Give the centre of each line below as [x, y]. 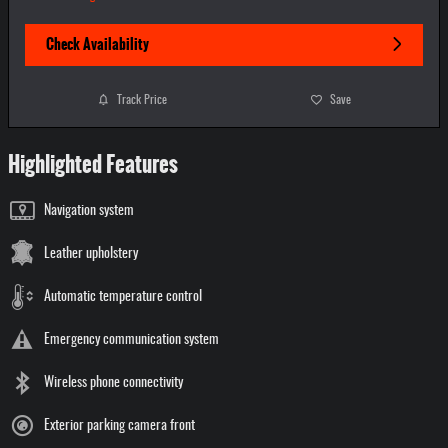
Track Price [141, 99]
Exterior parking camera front [119, 426]
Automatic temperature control [123, 297]
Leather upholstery [91, 254]
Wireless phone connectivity [113, 383]
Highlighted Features [93, 165]
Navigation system [89, 211]
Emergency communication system [131, 340]
